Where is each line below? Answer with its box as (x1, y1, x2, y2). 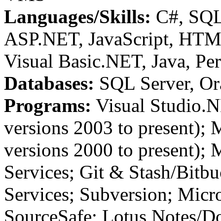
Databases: (4, 73, 94, 94)
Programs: (4, 95, 91, 116)
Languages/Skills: (4, 6, 151, 27)
